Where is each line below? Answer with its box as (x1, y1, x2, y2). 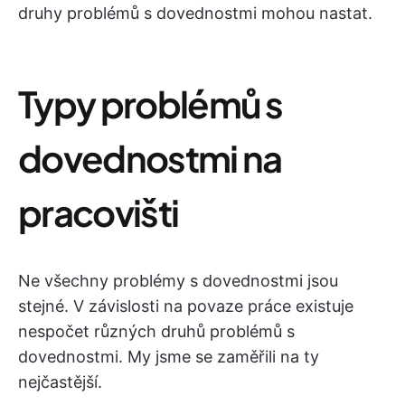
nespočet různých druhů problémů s (18, 322, 295, 341)
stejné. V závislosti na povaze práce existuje (18, 297, 353, 316)
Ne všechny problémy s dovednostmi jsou (18, 271, 338, 290)
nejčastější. (18, 372, 102, 391)
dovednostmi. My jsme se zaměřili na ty (18, 347, 319, 366)
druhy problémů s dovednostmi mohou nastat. (18, 4, 372, 23)
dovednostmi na (18, 135, 282, 181)
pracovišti (18, 189, 179, 235)
